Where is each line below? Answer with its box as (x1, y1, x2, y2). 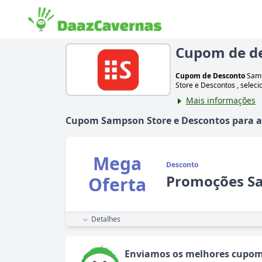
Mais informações (186, 95, 256, 106)
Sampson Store (101, 114, 171, 127)
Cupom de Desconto (175, 71, 245, 81)
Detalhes (91, 214, 120, 225)
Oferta (88, 173, 146, 197)
